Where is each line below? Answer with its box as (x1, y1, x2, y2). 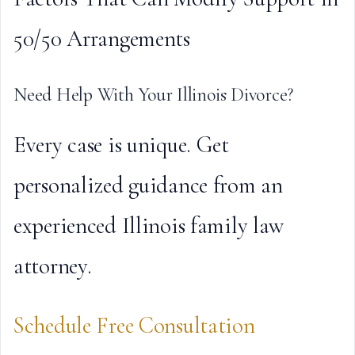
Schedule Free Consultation (13, 311, 255, 339)
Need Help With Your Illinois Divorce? (13, 83, 294, 106)
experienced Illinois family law (13, 212, 284, 239)
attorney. (13, 252, 92, 280)
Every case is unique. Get (13, 131, 229, 158)
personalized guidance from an (13, 171, 283, 199)
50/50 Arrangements (13, 25, 190, 52)
